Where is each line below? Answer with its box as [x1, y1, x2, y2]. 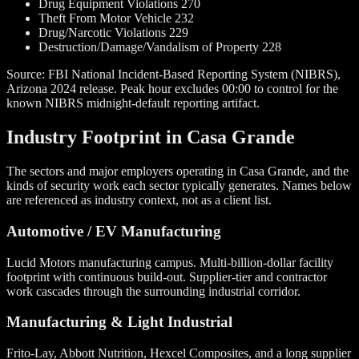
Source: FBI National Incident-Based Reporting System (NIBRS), [6, 67, 341, 82]
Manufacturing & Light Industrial [6, 313, 232, 331]
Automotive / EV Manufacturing [6, 222, 221, 240]
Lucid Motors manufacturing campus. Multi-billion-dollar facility [6, 255, 333, 269]
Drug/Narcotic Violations [38, 26, 166, 40]
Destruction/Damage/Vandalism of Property [38, 40, 259, 54]
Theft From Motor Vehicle [38, 11, 171, 26]
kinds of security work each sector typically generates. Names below [6, 179, 352, 193]
